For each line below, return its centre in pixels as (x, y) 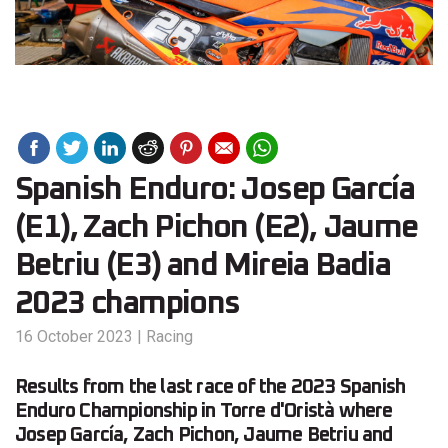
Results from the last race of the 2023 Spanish (210, 387)
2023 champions (127, 304)
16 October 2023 (74, 337)
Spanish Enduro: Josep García (215, 190)
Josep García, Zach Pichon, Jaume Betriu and (204, 435)
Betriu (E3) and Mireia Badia (203, 266)
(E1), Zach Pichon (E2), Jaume (216, 228)
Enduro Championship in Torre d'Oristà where (204, 411)
